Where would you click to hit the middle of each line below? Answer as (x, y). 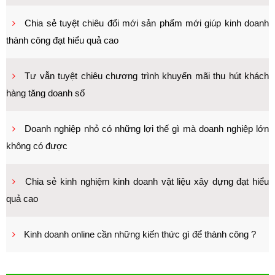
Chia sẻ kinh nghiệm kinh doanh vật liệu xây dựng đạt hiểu (147, 181)
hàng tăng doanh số (45, 93)
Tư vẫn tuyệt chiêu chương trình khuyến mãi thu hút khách (147, 76)
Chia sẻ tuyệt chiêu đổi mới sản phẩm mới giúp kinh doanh (147, 23)
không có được (37, 146)
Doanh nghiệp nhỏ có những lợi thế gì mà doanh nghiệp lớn (147, 129)
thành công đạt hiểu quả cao (62, 40)
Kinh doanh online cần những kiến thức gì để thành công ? (140, 234)
